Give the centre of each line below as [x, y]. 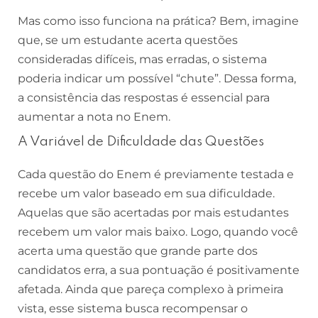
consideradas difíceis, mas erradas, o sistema [142, 59]
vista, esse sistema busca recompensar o [133, 308]
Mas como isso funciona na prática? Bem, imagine [158, 21]
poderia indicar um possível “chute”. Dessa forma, [157, 78]
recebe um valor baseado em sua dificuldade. [146, 193]
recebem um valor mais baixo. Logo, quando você [158, 232]
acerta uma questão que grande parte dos [138, 251]
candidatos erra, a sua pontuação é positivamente [159, 270]
